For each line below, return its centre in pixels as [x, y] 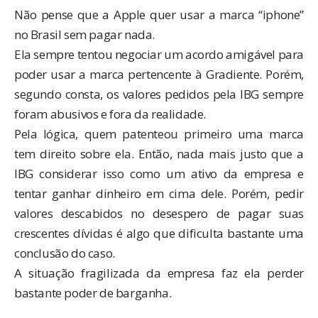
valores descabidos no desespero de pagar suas [159, 213]
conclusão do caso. [65, 253]
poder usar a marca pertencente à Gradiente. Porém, [159, 74]
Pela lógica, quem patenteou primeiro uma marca [159, 133]
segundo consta [57, 94]
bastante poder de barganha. [93, 292]
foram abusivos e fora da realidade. [110, 114]
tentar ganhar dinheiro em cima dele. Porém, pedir [159, 193]
